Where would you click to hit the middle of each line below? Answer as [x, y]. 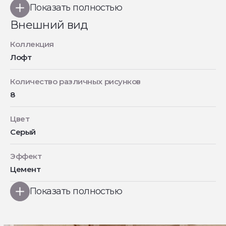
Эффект [26, 156]
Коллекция [32, 44]
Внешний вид [49, 25]
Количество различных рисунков [75, 81]
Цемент [25, 169]
